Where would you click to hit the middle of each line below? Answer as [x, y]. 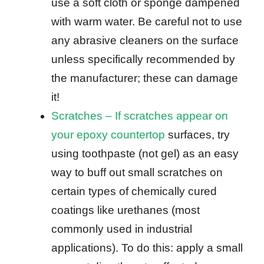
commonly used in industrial [122, 229]
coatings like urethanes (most [126, 210]
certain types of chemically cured [134, 192]
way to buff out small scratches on [137, 173]
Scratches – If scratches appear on [140, 116]
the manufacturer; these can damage [145, 78]
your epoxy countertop [108, 135]
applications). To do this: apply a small [147, 248]
